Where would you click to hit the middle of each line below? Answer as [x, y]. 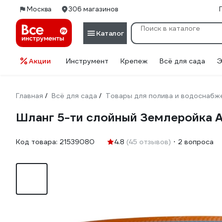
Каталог [110, 33]
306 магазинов [93, 9]
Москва [39, 9]
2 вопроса [196, 142]
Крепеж [134, 61]
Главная [29, 96]
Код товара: [38, 142]
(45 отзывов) [149, 142]
